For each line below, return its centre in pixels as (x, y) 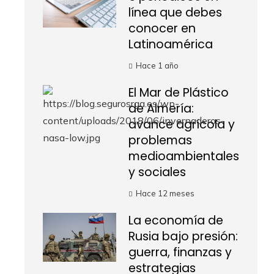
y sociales (157, 172)
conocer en (162, 28)
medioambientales (184, 156)
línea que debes (175, 13)
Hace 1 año (157, 65)
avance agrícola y (182, 124)
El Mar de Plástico (179, 93)
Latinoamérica (171, 44)
